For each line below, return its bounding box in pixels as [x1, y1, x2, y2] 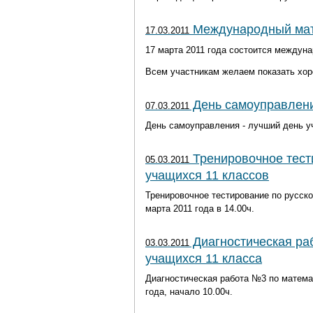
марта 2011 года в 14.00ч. [145, 203, 254, 214]
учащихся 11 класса [145, 251, 262, 265]
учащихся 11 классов [145, 168, 269, 182]
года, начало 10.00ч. [145, 286, 233, 297]
